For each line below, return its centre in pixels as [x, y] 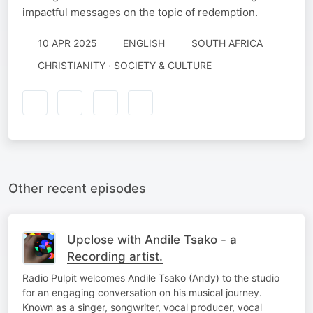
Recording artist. [115, 256]
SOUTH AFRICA [227, 43]
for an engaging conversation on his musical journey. [142, 292]
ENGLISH [144, 43]
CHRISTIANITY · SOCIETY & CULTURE [124, 65]
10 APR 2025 [67, 43]
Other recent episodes [77, 188]
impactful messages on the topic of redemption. [140, 12]
